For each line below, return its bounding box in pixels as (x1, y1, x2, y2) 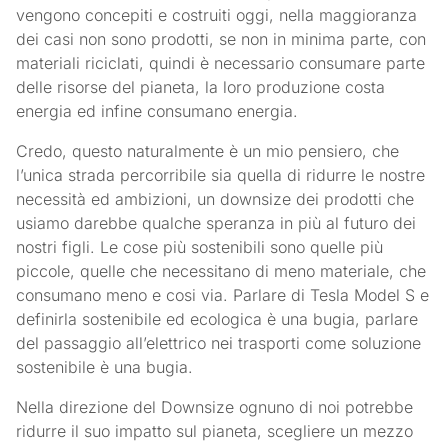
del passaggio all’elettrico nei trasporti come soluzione (16, 332, 422, 353)
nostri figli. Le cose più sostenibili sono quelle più (16, 236, 384, 257)
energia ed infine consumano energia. (16, 100, 299, 121)
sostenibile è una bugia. (16, 356, 194, 377)
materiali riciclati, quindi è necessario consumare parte (16, 52, 426, 73)
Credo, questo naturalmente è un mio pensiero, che (16, 140, 400, 161)
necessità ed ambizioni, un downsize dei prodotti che (16, 188, 415, 209)
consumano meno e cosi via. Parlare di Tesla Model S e (16, 284, 430, 305)
